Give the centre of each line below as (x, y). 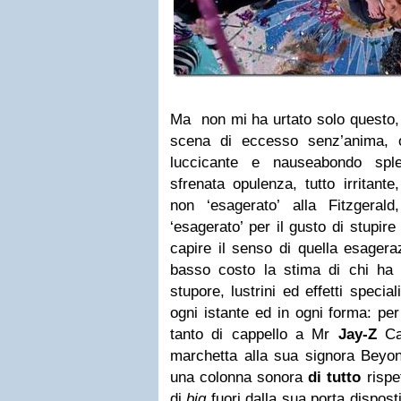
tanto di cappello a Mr (254, 334)
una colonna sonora (239, 377)
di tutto (335, 377)
